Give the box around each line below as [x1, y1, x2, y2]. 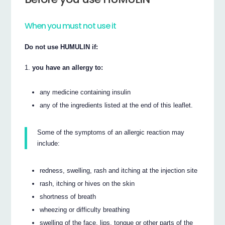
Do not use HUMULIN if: [25, 43, 98, 51]
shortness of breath [40, 192, 96, 200]
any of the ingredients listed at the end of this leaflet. [40, 101, 193, 109]
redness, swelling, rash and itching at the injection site [40, 166, 198, 174]
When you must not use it [25, 20, 117, 32]
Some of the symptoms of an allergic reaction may [37, 128, 185, 136]
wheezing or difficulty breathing [40, 205, 130, 213]
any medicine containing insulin [40, 88, 131, 96]
